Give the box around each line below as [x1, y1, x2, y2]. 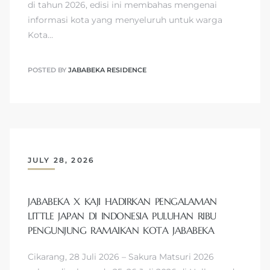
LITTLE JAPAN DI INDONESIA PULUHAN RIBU [28, 210, 216, 222]
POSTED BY [28, 66, 68, 75]
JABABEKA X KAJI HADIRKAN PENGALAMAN [28, 195, 217, 208]
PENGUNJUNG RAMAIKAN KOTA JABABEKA [28, 224, 215, 237]
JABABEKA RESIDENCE [68, 66, 146, 75]
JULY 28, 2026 [28, 155, 95, 165]
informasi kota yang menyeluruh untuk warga [28, 14, 222, 25]
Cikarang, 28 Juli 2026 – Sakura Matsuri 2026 [28, 251, 214, 262]
